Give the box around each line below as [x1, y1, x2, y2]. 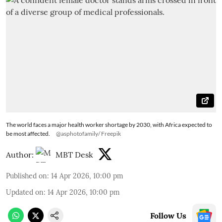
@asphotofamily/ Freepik [56, 129, 121, 137]
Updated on [6, 187, 44, 197]
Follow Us [150, 210, 186, 221]
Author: [6, 149, 34, 160]
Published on [6, 171, 47, 180]
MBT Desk [55, 149, 93, 160]
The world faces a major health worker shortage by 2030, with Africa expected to [6, 120, 212, 128]
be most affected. [6, 129, 50, 137]
